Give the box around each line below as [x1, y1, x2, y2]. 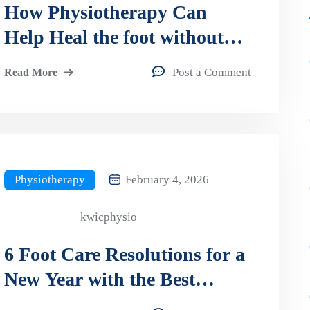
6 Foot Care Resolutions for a [3, 243, 245, 265]
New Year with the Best [3, 268, 195, 290]
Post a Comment [172, 65, 252, 79]
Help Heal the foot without [3, 26, 224, 48]
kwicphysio [80, 210, 137, 224]
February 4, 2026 [125, 172, 209, 186]
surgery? [3, 51, 77, 73]
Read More [3, 66, 57, 78]
